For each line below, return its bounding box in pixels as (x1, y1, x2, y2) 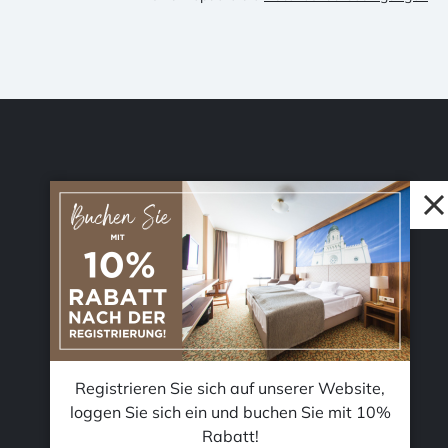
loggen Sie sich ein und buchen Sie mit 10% (69, 402, 391, 422)
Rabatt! (201, 426, 259, 446)
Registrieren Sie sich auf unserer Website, (75, 378, 385, 398)
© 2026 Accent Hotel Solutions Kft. (117, 338, 309, 353)
